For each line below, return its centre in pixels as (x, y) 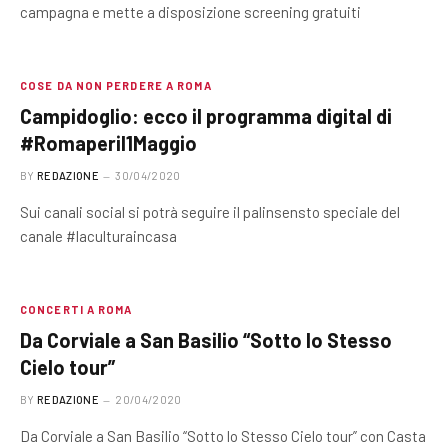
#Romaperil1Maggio (108, 143)
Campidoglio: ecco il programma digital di (206, 116)
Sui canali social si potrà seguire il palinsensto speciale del (210, 212)
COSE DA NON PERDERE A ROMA (116, 85)
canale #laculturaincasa (98, 236)
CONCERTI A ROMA (76, 309)
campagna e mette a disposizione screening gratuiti (190, 12)
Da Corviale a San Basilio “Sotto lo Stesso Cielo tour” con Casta (223, 436)
